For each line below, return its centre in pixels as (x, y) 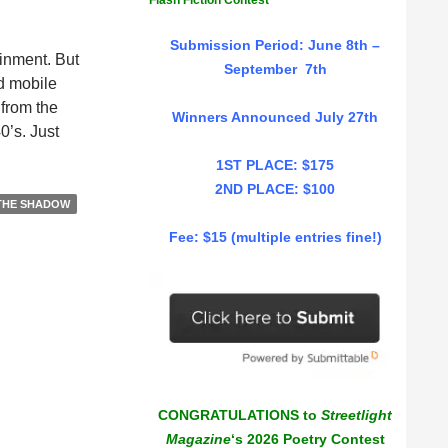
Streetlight (356, 415)
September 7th (275, 69)
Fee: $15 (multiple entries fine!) (275, 237)
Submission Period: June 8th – (275, 45)
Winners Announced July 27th (275, 117)
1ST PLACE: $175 (275, 165)
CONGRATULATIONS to (239, 415)
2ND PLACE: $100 (275, 189)
